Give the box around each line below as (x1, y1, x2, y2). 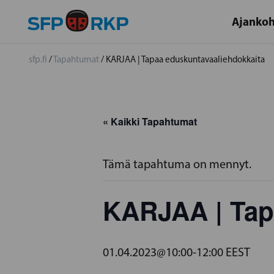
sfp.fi (29, 54, 47, 65)
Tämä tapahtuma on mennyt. (103, 157, 251, 171)
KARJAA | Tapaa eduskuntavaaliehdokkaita (106, 54, 265, 65)
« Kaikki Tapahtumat (103, 114, 197, 128)
